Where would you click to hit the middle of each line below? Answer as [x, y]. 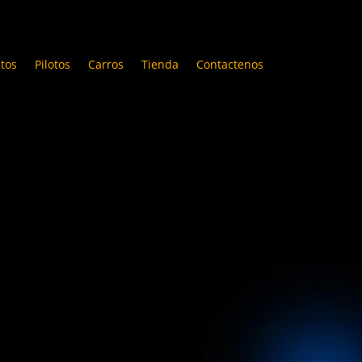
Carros [105, 64]
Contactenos [229, 64]
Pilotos [52, 64]
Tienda [160, 64]
